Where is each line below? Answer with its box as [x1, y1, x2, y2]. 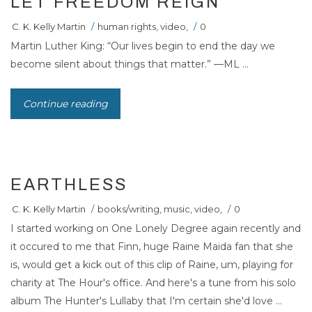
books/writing [97, 203, 159, 215]
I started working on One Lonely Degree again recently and [10, 222, 301, 235]
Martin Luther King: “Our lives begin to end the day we [10, 40, 275, 53]
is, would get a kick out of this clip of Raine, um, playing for [10, 258, 293, 272]
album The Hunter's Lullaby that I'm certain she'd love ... [10, 295, 282, 308]
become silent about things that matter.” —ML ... [10, 58, 249, 71]
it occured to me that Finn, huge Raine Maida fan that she [10, 240, 293, 253]
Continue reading [23, 97, 108, 111]
